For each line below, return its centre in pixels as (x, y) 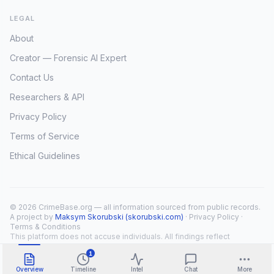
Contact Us (32, 77)
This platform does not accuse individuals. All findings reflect (120, 236)
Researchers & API (47, 97)
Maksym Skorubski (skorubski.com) (119, 217)
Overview (29, 269)
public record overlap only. (57, 246)
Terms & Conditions (45, 227)
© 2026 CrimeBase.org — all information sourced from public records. (135, 207)
